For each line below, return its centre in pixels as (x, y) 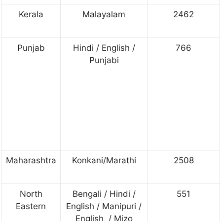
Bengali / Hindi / (104, 194)
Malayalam (104, 14)
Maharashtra (31, 160)
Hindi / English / (104, 48)
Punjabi (104, 60)
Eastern (31, 206)
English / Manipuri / (104, 206)
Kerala (31, 14)
